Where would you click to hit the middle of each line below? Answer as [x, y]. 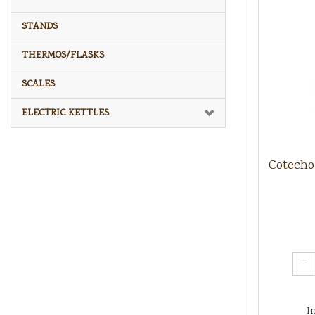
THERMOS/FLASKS [63, 55]
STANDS [40, 26]
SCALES [38, 84]
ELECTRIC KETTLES [65, 113]
